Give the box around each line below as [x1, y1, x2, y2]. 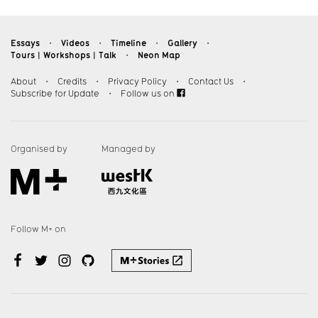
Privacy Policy [108, 75, 167, 87]
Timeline [111, 36, 146, 48]
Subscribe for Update [11, 87, 99, 99]
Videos [61, 36, 89, 48]
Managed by [102, 143, 155, 154]
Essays [11, 36, 40, 48]
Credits [57, 75, 87, 87]
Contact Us [188, 75, 234, 87]
